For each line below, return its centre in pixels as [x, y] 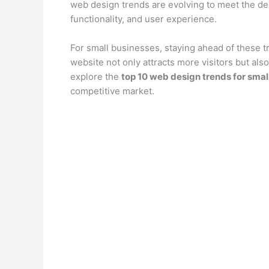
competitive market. [112, 91]
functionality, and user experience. [144, 19]
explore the [96, 76]
